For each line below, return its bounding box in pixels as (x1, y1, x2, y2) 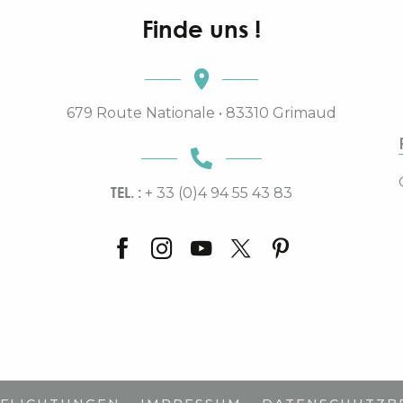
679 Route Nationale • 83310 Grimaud (67, 104, 336, 122)
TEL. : (111, 184, 145, 202)
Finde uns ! (142, 14, 261, 44)
